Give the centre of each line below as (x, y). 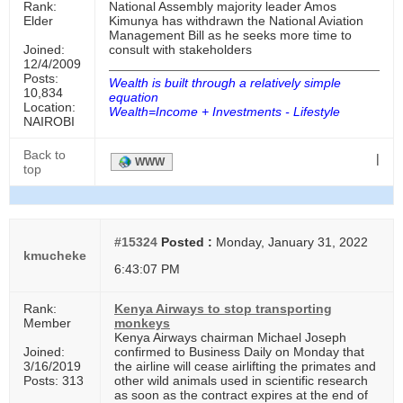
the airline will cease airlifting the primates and (245, 366)
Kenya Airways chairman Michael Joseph (230, 337)
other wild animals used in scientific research (241, 381)
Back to (45, 155)
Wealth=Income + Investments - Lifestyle (224, 112)
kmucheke (55, 255)
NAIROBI (49, 121)
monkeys (142, 323)
